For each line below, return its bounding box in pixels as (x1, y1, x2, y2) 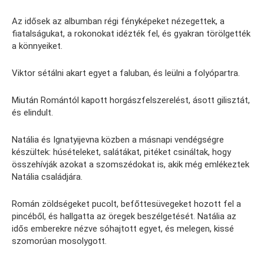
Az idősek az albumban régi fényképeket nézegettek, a (12, 15, 225, 27)
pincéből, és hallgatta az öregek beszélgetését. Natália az (12, 210, 236, 222)
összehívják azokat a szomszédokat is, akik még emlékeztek (12, 159, 249, 170)
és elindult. (12, 107, 53, 118)
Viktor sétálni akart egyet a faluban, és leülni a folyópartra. (12, 67, 240, 78)
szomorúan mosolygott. (12, 235, 107, 246)
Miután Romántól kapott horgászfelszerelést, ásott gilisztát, (12, 94, 250, 105)
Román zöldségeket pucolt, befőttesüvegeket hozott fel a (12, 198, 241, 209)
